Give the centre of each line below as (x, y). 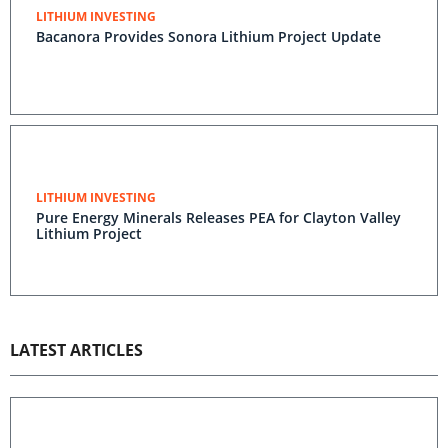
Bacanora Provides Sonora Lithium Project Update (208, 36)
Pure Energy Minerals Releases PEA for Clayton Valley (218, 217)
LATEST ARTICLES (76, 350)
